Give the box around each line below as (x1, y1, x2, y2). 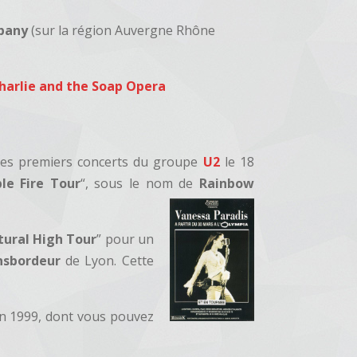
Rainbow (198, 175, 254, 193)
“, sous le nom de (80, 175, 199, 193)
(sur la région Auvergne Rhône (28, 22, 216, 39)
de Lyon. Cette (60, 252, 154, 270)
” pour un (96, 230, 154, 249)
